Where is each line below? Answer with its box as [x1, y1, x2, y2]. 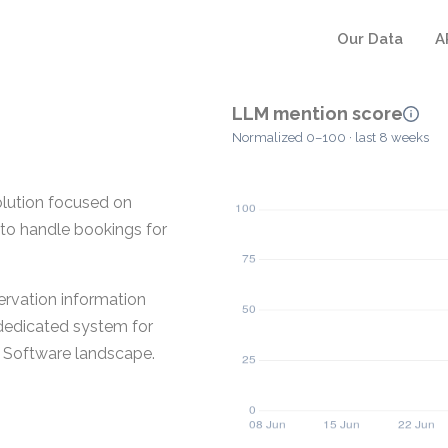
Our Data [337, 30, 403, 48]
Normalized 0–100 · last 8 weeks [232, 130, 429, 146]
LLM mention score [232, 103, 403, 124]
